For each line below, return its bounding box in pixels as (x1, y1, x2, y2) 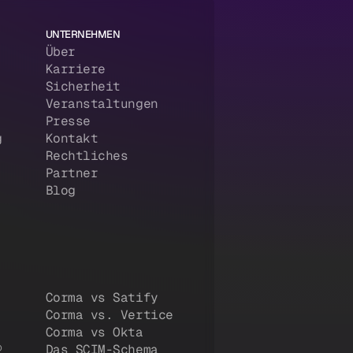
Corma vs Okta (45, 324, 143, 341)
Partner (45, 165, 98, 182)
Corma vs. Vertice (45, 307, 173, 324)
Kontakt (45, 130, 98, 147)
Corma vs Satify (45, 289, 158, 307)
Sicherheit (45, 78, 121, 95)
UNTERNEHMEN (45, 28, 121, 42)
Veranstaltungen (45, 95, 158, 113)
